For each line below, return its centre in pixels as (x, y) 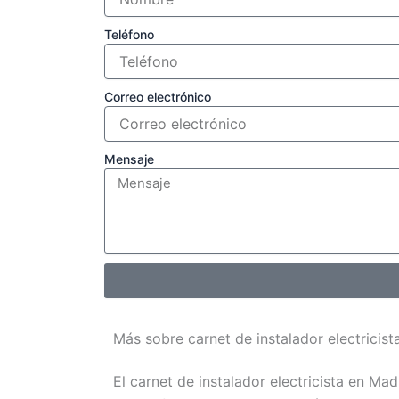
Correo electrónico (157, 97)
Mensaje (129, 159)
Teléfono (129, 35)
